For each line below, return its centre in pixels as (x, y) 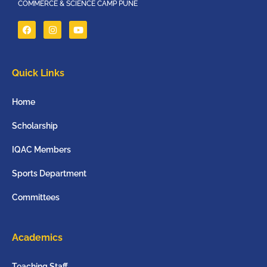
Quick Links (38, 73)
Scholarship (35, 126)
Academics (37, 238)
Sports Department (49, 174)
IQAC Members (41, 150)
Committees (36, 198)
